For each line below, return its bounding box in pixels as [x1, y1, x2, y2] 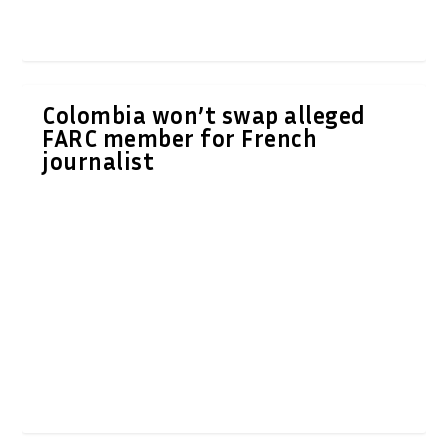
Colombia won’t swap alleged [42, 100, 366, 129]
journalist [42, 146, 155, 175]
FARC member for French [42, 123, 318, 152]
